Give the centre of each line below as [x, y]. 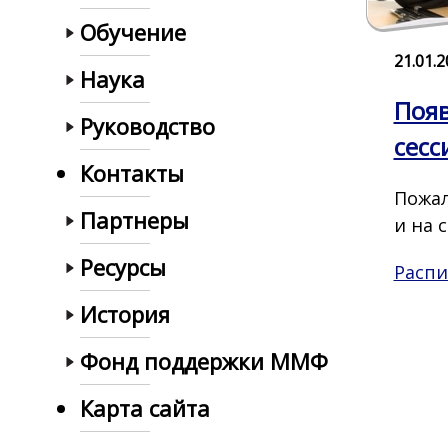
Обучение [133, 32]
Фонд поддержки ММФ [204, 361]
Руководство [147, 126]
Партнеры [134, 220]
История [125, 314]
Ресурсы [123, 267]
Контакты [132, 173]
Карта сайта [145, 408]
